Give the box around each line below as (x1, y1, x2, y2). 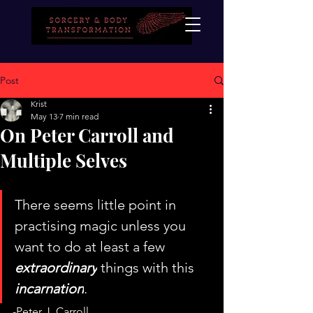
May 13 (31, 111, 57, 122)
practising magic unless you (15, 217, 189, 234)
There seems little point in (15, 196, 180, 213)
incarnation (15, 280, 84, 297)
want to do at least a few (15, 238, 168, 255)
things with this (97, 259, 198, 276)
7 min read (59, 111, 99, 122)
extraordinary (15, 259, 97, 276)
